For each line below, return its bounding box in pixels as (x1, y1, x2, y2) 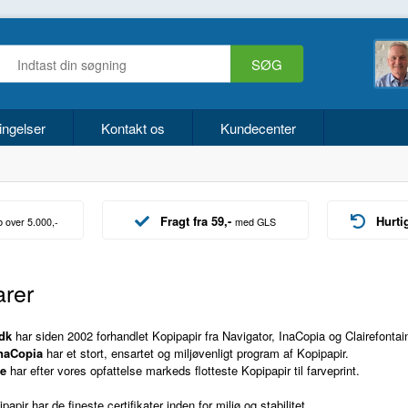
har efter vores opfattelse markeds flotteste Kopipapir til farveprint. (5, 362, 360, 380)
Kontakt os (100, 118, 165, 138)
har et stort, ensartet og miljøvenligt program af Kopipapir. (42, 344, 349, 362)
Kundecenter (219, 118, 296, 138)
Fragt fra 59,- (159, 212, 231, 230)
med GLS (234, 215, 276, 229)
